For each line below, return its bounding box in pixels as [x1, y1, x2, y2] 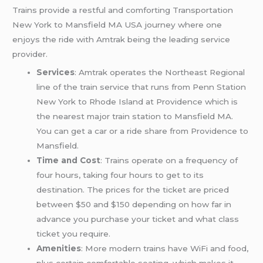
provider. [12, 49, 48, 59]
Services [36, 68, 75, 77]
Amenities [36, 244, 82, 254]
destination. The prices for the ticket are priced [36, 185, 230, 195]
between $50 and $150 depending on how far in [36, 200, 232, 210]
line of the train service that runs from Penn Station [36, 82, 247, 92]
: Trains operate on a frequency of [100, 156, 238, 166]
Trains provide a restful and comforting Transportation [12, 5, 234, 15]
